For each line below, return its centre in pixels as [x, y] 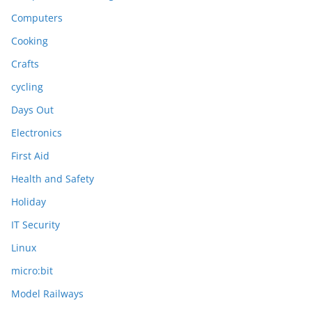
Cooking [30, 41]
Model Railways [47, 294]
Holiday [29, 202]
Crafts [25, 64]
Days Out [32, 110]
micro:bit [32, 271]
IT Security [36, 225]
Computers [37, 18]
